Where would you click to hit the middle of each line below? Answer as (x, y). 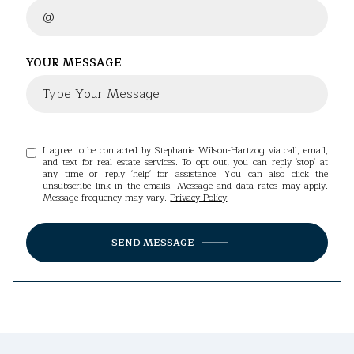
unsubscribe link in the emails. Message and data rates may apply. (185, 185)
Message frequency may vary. (107, 197)
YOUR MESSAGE (74, 62)
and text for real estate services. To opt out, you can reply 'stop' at (185, 162)
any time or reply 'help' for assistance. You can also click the (185, 173)
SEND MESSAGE (153, 242)
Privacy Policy (199, 197)
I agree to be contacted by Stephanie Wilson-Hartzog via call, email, (185, 150)
